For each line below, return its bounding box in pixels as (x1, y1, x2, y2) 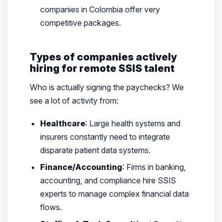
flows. (40, 202, 62, 213)
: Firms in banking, (122, 162, 186, 172)
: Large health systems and (85, 118, 181, 128)
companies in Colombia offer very (40, 4, 161, 15)
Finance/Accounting (40, 162, 123, 172)
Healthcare (40, 118, 86, 128)
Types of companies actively (29, 51, 177, 63)
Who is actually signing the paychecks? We (29, 82, 184, 92)
